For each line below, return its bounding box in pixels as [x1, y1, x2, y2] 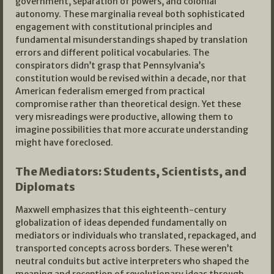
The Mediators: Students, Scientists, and [15, 165, 246, 179]
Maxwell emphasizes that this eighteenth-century [15, 204, 226, 216]
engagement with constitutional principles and [15, 21, 212, 33]
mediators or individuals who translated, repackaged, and [15, 230, 256, 242]
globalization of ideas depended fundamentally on [15, 217, 227, 229]
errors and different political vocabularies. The [15, 47, 209, 59]
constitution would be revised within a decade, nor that [15, 73, 246, 84]
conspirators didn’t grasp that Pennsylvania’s [15, 60, 205, 72]
